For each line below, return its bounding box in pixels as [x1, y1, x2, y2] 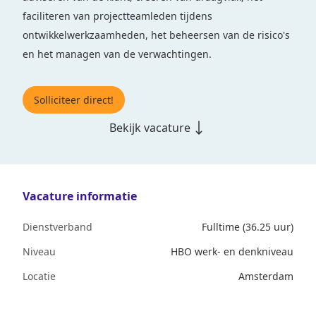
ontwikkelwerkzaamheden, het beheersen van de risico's [23, 28, 290, 42]
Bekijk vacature [109, 120, 190, 135]
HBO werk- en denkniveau [171, 245, 293, 258]
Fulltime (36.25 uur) [202, 220, 293, 233]
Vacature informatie [23, 188, 137, 204]
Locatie [23, 269, 56, 283]
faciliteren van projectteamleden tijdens [23, 9, 212, 23]
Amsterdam [238, 269, 293, 283]
